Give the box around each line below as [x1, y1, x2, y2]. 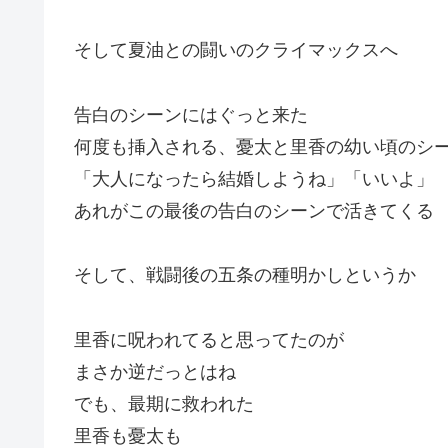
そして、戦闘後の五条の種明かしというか [74, 265, 416, 286]
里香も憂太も [74, 425, 182, 446]
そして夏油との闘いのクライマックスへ [74, 40, 398, 61]
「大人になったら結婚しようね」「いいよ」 [74, 168, 434, 189]
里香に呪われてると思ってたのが [74, 329, 344, 350]
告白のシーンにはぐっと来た [74, 104, 308, 125]
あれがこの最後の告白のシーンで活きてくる [74, 200, 434, 221]
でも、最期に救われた [74, 393, 254, 414]
